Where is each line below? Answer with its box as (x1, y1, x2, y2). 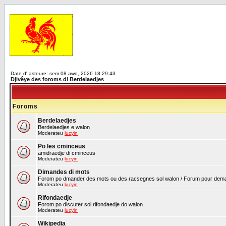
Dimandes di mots (38, 168, 90, 176)
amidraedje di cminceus (38, 150, 95, 156)
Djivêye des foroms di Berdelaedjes (11, 76, 104, 82)
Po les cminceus (38, 143, 85, 150)
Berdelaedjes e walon (38, 124, 90, 130)
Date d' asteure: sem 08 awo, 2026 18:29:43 (11, 71, 116, 76)
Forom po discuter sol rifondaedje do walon (38, 201, 143, 207)
